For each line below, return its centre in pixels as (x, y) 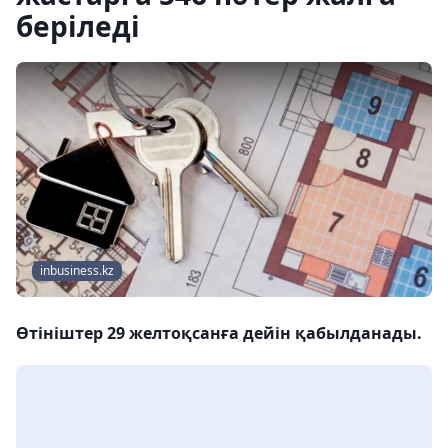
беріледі (78, 26)
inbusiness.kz (77, 271)
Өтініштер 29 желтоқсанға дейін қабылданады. (219, 333)
